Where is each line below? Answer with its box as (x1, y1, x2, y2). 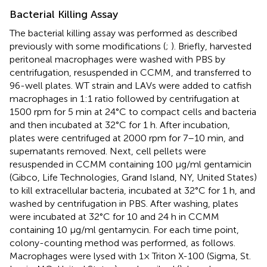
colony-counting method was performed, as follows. (10, 237, 235, 249)
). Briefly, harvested (171, 40, 252, 52)
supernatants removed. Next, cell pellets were (10, 145, 206, 157)
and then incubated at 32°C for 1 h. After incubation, (10, 119, 230, 131)
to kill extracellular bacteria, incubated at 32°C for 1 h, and (10, 184, 255, 196)
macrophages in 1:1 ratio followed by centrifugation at (10, 92, 240, 104)
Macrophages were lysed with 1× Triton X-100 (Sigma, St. (10, 250, 251, 262)
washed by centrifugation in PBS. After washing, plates (10, 197, 238, 209)
